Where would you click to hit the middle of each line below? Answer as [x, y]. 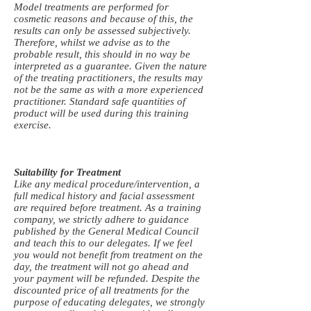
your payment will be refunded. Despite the [107, 278]
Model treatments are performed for [91, 7]
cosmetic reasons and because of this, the [103, 19]
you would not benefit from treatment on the [108, 255]
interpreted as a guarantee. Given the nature [110, 66]
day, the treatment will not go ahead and [101, 267]
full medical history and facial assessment [104, 196]
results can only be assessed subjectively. [102, 31]
